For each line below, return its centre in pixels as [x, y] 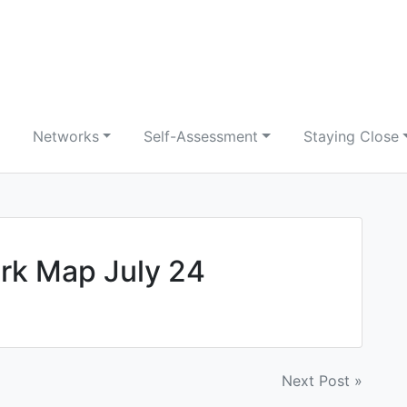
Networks [65, 136]
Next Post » [322, 381]
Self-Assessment [201, 136]
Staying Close [352, 136]
